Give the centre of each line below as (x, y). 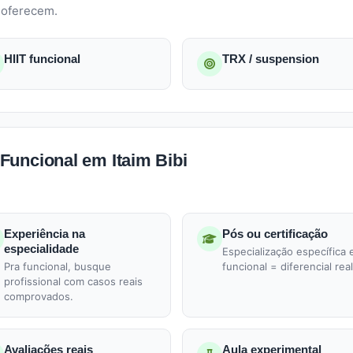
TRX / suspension (271, 59)
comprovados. (39, 296)
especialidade (41, 249)
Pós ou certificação (275, 234)
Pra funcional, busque (58, 266)
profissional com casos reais (73, 281)
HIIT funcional (42, 59)
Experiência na (45, 234)
